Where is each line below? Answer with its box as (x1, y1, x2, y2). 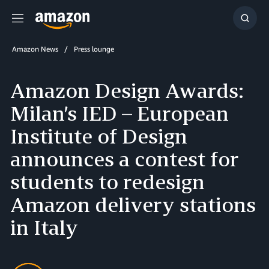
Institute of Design (10, 124, 187, 148)
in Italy (10, 215, 78, 240)
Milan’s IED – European (10, 101, 229, 125)
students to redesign (10, 169, 205, 194)
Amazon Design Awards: (10, 78, 244, 103)
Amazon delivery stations (10, 192, 256, 217)
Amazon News (12, 44, 58, 53)
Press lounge (74, 44, 114, 53)
